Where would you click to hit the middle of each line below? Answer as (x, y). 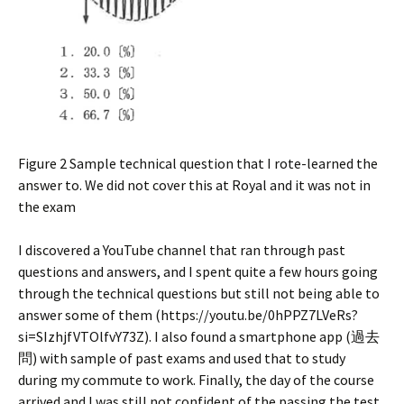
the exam (47, 206)
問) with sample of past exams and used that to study (182, 358)
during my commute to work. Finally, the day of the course (196, 379)
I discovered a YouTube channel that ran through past (182, 249)
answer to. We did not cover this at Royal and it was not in (194, 184)
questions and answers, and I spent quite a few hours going (198, 271)
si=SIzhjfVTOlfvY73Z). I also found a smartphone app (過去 (199, 336)
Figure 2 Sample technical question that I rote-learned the (198, 163)
